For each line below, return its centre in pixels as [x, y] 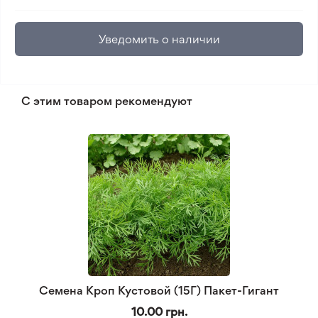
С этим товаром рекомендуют [107, 101]
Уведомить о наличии [159, 39]
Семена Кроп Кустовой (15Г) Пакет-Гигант [159, 290]
